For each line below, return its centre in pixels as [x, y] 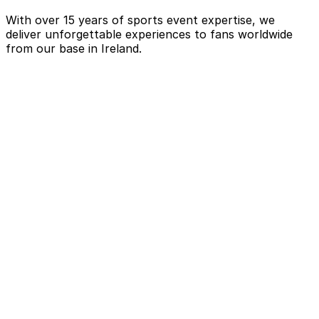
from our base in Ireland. [74, 48]
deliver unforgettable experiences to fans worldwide [149, 34]
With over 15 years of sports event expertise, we [140, 20]
